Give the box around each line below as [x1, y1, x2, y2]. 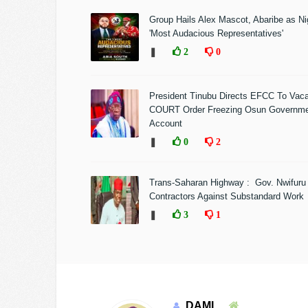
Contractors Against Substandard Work [149, 191, 304, 201]
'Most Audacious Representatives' [149, 28, 283, 38]
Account [149, 118, 182, 129]
